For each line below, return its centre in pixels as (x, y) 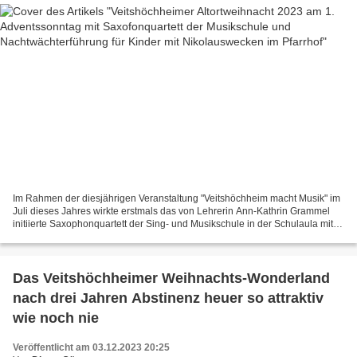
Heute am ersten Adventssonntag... (88, 236)
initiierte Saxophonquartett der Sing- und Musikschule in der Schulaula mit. (174, 224)
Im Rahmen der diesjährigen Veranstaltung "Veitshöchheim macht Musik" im (177, 198)
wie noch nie (56, 318)
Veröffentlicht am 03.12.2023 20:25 (91, 347)
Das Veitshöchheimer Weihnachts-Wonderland (171, 278)
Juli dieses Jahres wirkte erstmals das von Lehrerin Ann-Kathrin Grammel (171, 211)
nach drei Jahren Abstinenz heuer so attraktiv (168, 298)
